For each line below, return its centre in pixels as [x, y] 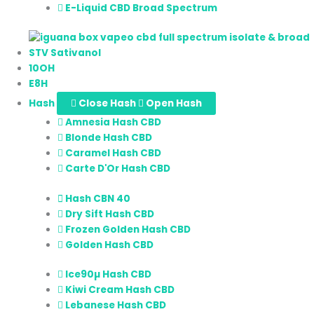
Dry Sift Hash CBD [110, 214]
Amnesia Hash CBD [114, 123]
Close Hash [108, 104]
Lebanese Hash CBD [116, 306]
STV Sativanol [65, 53]
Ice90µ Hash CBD [109, 275]
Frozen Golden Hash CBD [128, 229]
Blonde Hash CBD [109, 138]
